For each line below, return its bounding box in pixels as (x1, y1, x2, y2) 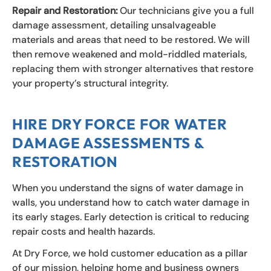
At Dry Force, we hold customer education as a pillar (12, 247, 247, 260)
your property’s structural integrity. (12, 77, 171, 90)
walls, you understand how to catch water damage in (12, 196, 249, 209)
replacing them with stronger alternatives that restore (12, 62, 253, 76)
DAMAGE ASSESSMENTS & (12, 134, 204, 152)
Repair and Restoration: (12, 4, 120, 18)
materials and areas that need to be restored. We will (12, 33, 250, 47)
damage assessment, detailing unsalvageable (12, 19, 216, 32)
